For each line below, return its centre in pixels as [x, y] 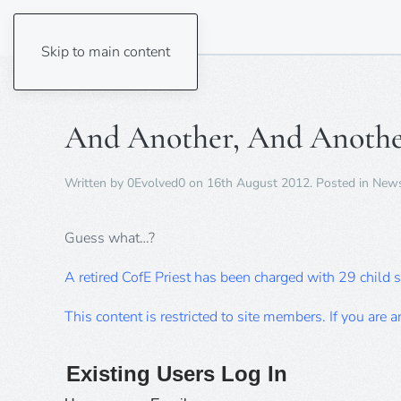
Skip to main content [106, 52]
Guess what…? [110, 238]
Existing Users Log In [177, 374]
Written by [96, 183]
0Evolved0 [156, 183]
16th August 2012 [258, 183]
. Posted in [341, 183]
